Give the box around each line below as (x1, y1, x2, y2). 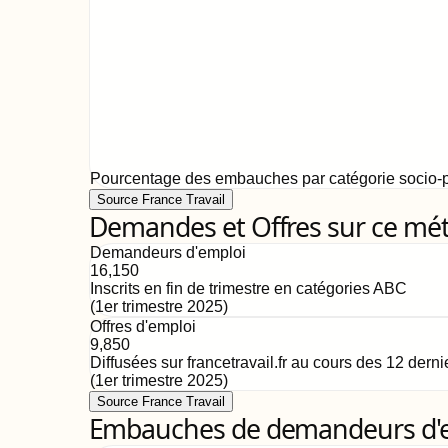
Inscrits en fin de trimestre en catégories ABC (89, 280, 407, 297)
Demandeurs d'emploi (89, 244, 246, 261)
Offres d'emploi (89, 318, 196, 335)
